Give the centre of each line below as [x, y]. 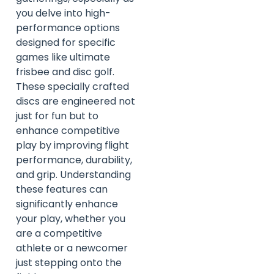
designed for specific [66, 43]
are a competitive [59, 234]
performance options [68, 28]
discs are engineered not [76, 102]
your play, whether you [71, 219]
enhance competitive [68, 131]
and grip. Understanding [73, 175]
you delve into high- [63, 13]
